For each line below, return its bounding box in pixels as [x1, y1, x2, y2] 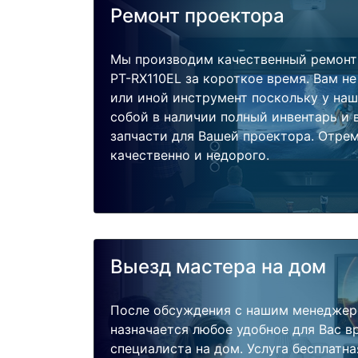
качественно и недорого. [110, 146, 269, 163]
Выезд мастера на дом [110, 254, 326, 278]
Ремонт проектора [110, 3, 284, 27]
